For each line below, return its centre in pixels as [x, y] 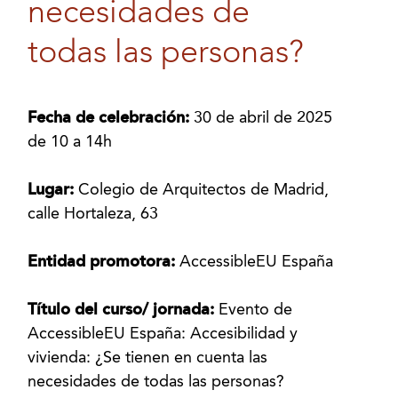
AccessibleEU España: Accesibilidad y [163, 334]
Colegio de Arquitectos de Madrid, [204, 190]
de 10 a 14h [70, 142]
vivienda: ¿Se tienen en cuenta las [148, 358]
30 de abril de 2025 [263, 118]
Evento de [256, 310]
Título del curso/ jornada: [123, 310]
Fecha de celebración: [111, 118]
